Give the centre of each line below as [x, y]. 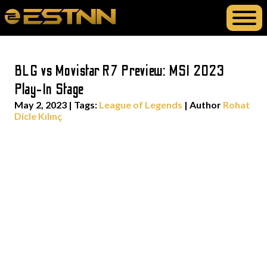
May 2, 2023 [41, 105]
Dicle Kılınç [38, 116]
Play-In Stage [49, 90]
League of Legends [141, 105]
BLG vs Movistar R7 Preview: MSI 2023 [120, 71]
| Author [203, 105]
